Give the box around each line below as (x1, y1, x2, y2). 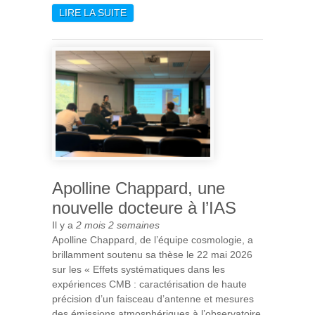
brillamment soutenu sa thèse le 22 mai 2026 (52, 249, 252, 260)
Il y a (52, 219, 76, 231)
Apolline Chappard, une (52, 179, 225, 198)
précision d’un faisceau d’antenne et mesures (52, 293, 254, 304)
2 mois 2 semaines (76, 219, 160, 231)
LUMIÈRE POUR (127, 21, 201, 33)
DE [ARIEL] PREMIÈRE (127, 6, 230, 18)
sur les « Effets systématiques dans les (52, 264, 225, 275)
